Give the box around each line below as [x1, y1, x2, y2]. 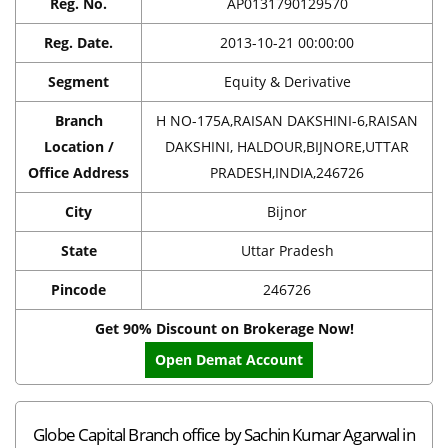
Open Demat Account [155, 349, 303, 369]
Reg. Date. [44, 32, 113, 52]
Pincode [51, 279, 106, 299]
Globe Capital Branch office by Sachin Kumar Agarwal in [33, 422, 415, 446]
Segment [48, 71, 109, 91]
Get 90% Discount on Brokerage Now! [94, 318, 354, 338]
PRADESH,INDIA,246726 [210, 162, 364, 182]
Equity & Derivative [223, 71, 351, 91]
